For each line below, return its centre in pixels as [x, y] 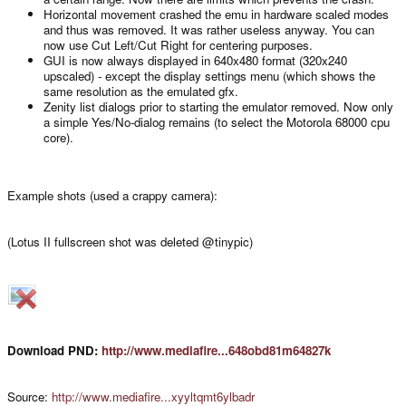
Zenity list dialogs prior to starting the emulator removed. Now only [218, 106]
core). [58, 137]
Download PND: [53, 351]
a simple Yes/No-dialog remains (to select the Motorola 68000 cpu [217, 121]
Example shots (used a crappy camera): [112, 196]
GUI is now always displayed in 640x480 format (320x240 [195, 60]
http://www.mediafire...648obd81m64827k [216, 351]
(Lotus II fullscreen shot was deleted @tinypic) [130, 242]
